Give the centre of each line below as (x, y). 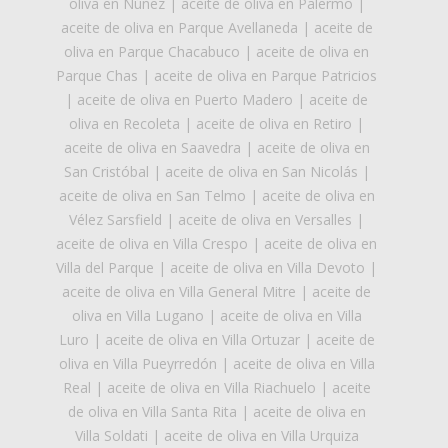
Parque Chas (97, 76)
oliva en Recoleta (124, 124)
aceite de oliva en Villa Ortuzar (202, 340)
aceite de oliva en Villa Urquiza (261, 436)
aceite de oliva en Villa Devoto (267, 268)
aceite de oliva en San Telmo (152, 196)
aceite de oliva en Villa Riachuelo (211, 388)
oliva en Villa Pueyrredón (137, 364)
